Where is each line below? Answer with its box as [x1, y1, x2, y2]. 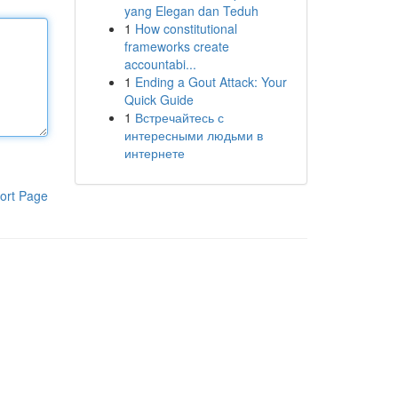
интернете [123, 144, 185, 162]
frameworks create [123, 37, 229, 55]
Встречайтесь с [134, 108, 224, 126]
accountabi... [123, 55, 196, 73]
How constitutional [134, 20, 237, 37]
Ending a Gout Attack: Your [134, 73, 287, 91]
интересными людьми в [123, 126, 263, 144]
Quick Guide [123, 91, 194, 108]
